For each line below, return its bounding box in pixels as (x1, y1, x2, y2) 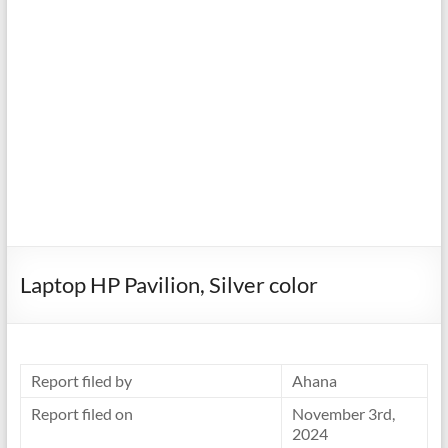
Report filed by (30, 371, 132, 390)
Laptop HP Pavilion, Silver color (19, 271, 318, 298)
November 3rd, (291, 404, 395, 423)
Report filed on (30, 404, 133, 423)
